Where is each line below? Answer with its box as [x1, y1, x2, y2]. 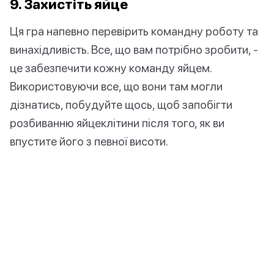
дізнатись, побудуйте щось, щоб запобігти [10, 97, 232, 112]
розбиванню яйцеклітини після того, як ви [10, 116, 224, 130]
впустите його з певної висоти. [10, 134, 168, 149]
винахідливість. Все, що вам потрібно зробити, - [10, 42, 258, 57]
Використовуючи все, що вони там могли [10, 79, 223, 94]
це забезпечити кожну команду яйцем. [10, 61, 212, 75]
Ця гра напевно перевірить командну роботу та [10, 24, 258, 39]
